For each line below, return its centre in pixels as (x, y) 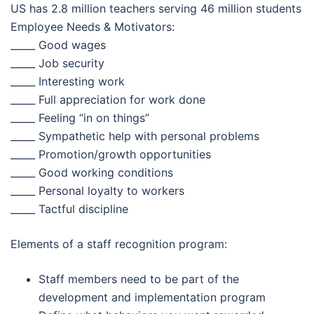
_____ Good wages (58, 45)
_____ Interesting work (68, 81)
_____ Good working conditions (92, 172)
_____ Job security (57, 63)
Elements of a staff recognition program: (119, 244)
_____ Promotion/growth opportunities (111, 154)
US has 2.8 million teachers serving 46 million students (156, 8)
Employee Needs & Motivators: (93, 27)
